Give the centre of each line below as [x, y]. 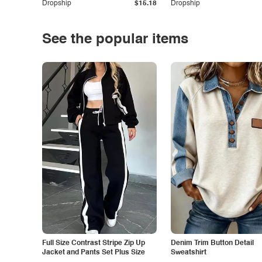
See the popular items [115, 40]
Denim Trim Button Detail [212, 243]
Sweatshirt [189, 253]
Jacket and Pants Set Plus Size [94, 253]
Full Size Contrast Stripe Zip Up [94, 243]
